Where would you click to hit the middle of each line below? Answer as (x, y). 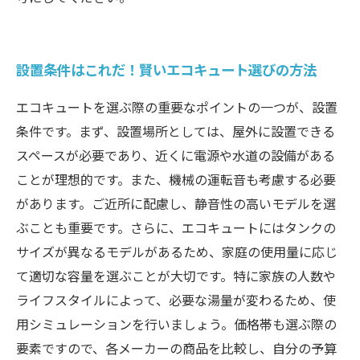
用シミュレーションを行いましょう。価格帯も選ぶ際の (176, 324)
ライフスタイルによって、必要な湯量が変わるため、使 (176, 300)
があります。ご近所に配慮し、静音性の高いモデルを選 (176, 203)
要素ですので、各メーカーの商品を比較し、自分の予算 (176, 348)
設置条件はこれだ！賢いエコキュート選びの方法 (166, 70)
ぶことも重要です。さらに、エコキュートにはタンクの (176, 227)
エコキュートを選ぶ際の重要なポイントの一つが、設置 (177, 107)
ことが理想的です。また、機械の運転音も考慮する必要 (176, 179)
